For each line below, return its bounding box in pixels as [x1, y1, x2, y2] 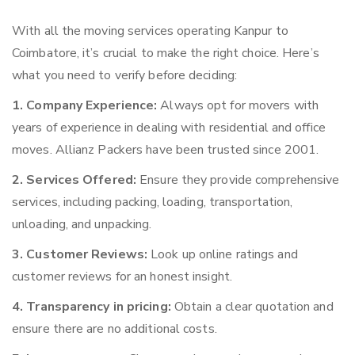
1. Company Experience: [12, 97, 158, 115]
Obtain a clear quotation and [170, 298, 334, 316]
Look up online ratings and [147, 246, 298, 264]
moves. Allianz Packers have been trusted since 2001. [12, 141, 319, 159]
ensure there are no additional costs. [12, 320, 217, 338]
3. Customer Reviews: [12, 246, 147, 264]
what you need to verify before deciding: [12, 67, 238, 85]
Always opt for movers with [157, 97, 319, 115]
